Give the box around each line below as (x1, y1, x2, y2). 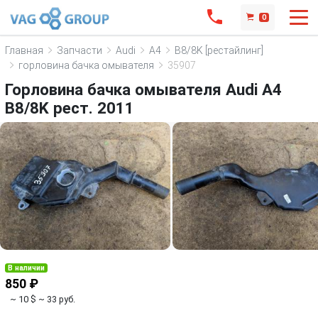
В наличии (8, 263, 45, 273)
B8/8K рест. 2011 (5, 99, 134, 117)
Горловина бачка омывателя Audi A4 (5, 80, 282, 99)
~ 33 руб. (38, 294, 75, 305)
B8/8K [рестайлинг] (175, 44, 263, 56)
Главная (5, 44, 43, 56)
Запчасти (57, 44, 102, 56)
